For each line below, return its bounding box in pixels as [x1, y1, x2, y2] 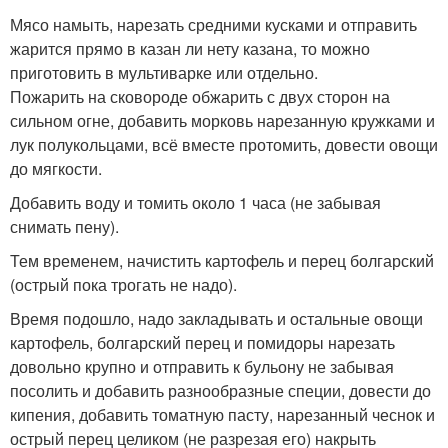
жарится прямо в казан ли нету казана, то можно [10, 36, 370, 60]
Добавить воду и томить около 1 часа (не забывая [10, 190, 381, 214]
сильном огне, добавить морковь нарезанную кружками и [10, 108, 435, 132]
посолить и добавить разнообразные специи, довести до [10, 378, 431, 402]
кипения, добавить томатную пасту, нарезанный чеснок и [10, 402, 435, 426]
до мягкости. [10, 156, 102, 180]
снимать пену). [10, 214, 119, 238]
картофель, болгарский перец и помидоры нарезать [10, 330, 395, 354]
